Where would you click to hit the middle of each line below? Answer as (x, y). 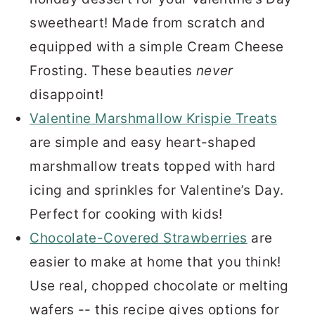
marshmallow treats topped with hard (153, 166)
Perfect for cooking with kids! (126, 214)
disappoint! (67, 94)
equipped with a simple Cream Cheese (157, 46)
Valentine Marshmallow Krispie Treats (154, 118)
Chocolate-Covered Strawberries (139, 238)
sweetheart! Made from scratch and (147, 22)
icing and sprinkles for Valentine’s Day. (157, 190)
